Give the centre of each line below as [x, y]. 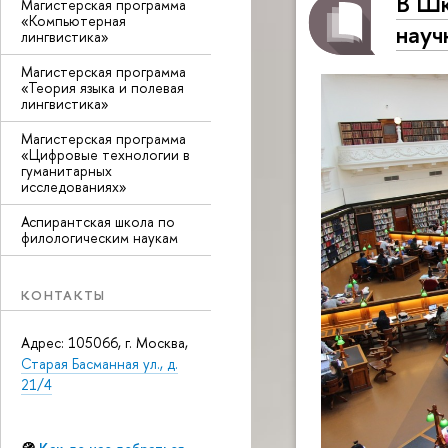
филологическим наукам [99, 237]
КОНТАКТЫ [63, 295]
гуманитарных [66, 170]
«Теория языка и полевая [102, 87]
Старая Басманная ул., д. [99, 363]
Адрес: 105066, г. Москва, [104, 342]
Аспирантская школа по [98, 221]
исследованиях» [74, 186]
